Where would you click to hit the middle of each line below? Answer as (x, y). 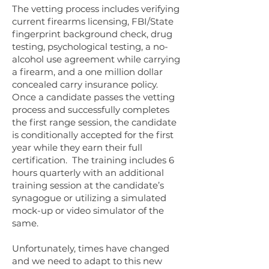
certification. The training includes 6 (93, 160)
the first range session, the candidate (94, 122)
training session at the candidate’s (88, 185)
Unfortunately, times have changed (91, 248)
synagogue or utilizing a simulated (89, 198)
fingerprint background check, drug (92, 34)
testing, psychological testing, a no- (90, 47)
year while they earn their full (77, 147)
